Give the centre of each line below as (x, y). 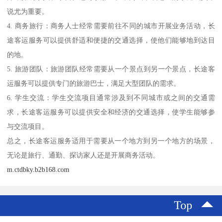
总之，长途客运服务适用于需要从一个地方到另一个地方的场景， (111, 140)
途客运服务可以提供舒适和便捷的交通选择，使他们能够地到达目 (111, 40)
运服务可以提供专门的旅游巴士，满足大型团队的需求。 (94, 83)
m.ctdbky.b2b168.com (38, 169)
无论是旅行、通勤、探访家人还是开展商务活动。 (83, 155)
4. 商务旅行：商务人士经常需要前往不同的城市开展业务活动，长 (111, 26)
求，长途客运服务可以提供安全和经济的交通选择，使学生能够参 (111, 112)
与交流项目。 (28, 126)
